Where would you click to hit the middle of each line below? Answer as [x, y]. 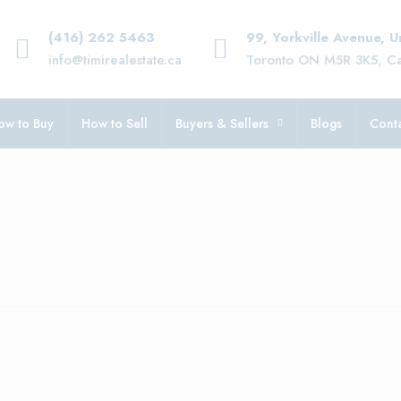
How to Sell [115, 124]
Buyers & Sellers [222, 124]
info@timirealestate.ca [115, 60]
